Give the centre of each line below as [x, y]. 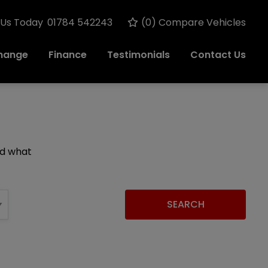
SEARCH [185, 204]
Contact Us [218, 55]
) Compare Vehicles [199, 22]
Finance [68, 55]
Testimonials [138, 55]
